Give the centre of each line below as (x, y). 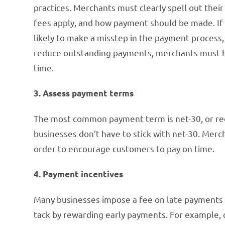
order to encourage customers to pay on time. (124, 148)
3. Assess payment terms (84, 93)
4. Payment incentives (79, 174)
